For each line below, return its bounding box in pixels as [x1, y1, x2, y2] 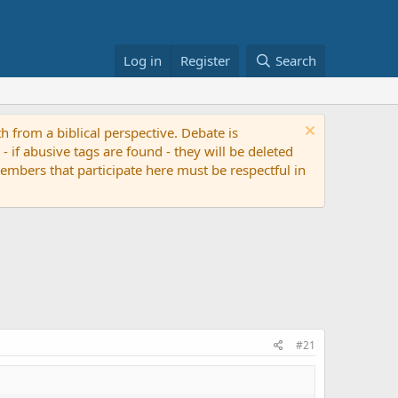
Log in [123, 52, 163, 69]
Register [180, 52, 231, 69]
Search [275, 52, 316, 69]
